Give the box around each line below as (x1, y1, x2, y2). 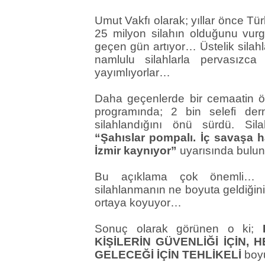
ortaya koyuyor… (95, 196, 182, 209)
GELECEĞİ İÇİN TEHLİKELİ (95, 248, 241, 261)
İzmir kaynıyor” (95, 144, 177, 157)
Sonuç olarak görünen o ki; (95, 222, 263, 235)
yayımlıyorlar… (95, 66, 170, 79)
